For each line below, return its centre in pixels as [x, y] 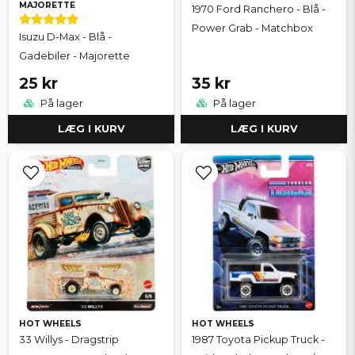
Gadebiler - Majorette [74, 55]
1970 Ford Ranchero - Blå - [259, 9]
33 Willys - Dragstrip [69, 340]
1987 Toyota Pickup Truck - [258, 340]
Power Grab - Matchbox [252, 28]
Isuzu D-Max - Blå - [65, 36]
